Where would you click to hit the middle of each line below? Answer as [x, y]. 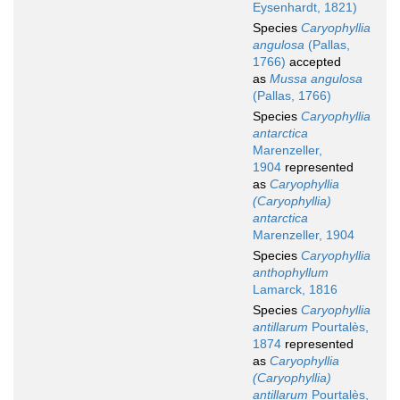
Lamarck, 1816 [295, 290]
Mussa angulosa [316, 79]
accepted [313, 62]
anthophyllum [291, 273]
